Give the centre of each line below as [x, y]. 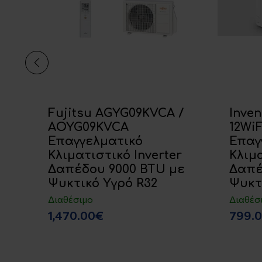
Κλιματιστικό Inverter [115, 156]
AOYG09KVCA [89, 127]
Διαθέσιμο [71, 199]
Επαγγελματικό [96, 142]
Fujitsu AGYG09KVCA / [116, 113]
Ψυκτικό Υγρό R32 [103, 184]
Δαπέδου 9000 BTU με [117, 170]
